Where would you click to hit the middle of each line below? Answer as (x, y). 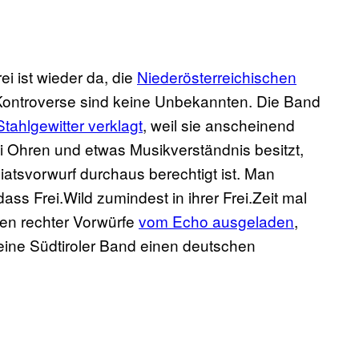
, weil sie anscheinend (219, 125)
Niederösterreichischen (217, 77)
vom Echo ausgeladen (216, 221)
